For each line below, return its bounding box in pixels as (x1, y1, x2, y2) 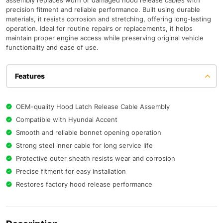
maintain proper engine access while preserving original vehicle (6, 34, 204, 42)
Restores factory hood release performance (16, 180, 152, 189)
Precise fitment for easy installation (16, 167, 126, 176)
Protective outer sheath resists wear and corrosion (16, 154, 175, 163)
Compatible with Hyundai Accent (16, 115, 117, 124)
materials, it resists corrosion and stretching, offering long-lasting (6, 15, 211, 23)
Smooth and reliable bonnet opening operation (16, 128, 161, 137)
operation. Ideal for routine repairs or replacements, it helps (6, 24, 193, 33)
